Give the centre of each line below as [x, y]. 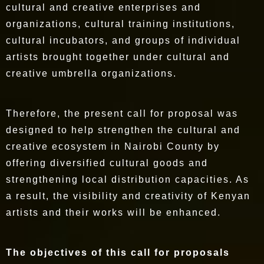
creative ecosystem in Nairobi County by [113, 147]
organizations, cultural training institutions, [121, 24]
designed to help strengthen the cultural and [123, 130]
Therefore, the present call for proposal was [122, 114]
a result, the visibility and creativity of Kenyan [128, 196]
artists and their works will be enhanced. [115, 213]
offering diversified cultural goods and [107, 163]
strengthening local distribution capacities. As [128, 180]
